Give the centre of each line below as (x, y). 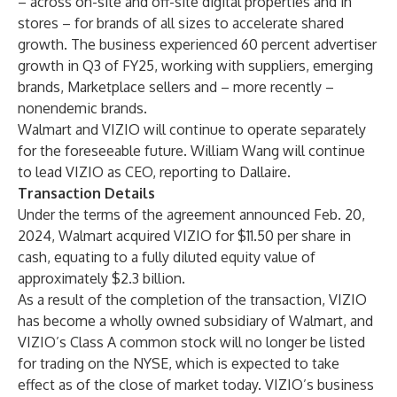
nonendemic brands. (82, 108)
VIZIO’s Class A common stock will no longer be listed (191, 342)
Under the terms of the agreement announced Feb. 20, (191, 214)
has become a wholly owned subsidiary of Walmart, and (195, 321)
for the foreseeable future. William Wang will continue (191, 151)
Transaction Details (86, 193)
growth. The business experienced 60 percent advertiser (197, 44)
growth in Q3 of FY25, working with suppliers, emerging (195, 66)
